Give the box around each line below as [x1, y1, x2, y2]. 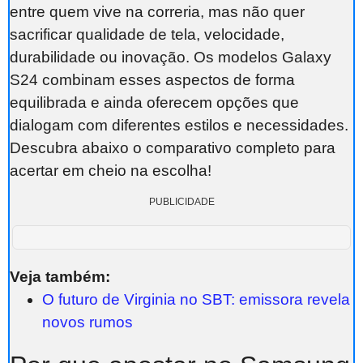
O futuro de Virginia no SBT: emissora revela [42, 290, 350, 308]
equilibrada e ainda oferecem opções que [10, 94, 299, 112]
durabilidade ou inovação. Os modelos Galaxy [10, 49, 331, 66]
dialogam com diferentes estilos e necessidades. [10, 117, 348, 135]
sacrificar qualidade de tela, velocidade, [10, 26, 284, 44]
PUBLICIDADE [148, 195, 215, 207]
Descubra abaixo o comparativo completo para [10, 139, 335, 157]
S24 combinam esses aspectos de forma [10, 71, 295, 89]
